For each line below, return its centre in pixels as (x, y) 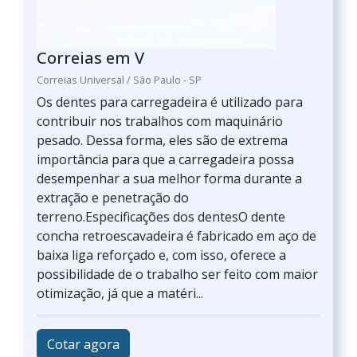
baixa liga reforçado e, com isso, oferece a (161, 255)
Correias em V (90, 58)
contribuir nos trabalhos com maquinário (160, 121)
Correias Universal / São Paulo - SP (119, 80)
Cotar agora (83, 344)
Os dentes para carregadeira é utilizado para (170, 102)
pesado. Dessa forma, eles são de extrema (162, 140)
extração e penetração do (113, 198)
